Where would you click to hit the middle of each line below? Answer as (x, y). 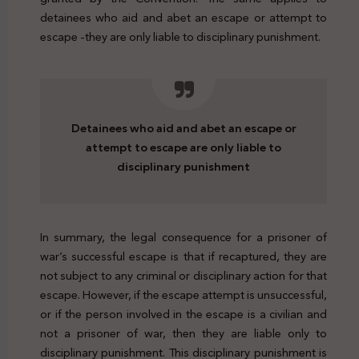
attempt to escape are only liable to (184, 148)
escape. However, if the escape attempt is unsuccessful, (184, 295)
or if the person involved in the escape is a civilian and (184, 315)
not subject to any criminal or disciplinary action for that (184, 276)
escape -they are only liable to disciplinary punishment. (180, 37)
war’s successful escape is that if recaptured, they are (184, 257)
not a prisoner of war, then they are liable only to (184, 334)
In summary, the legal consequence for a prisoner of (184, 238)
